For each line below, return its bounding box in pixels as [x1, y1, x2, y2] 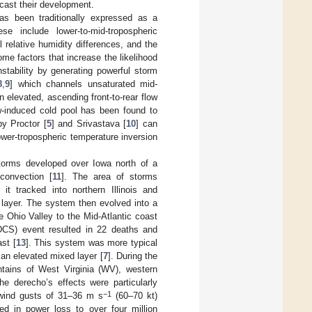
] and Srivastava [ [51, 118, 127, 130]
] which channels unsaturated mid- [10, 79, 158, 90]
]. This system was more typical [25, 237, 158, 249]
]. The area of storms [61, 171, 158, 182]
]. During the [107, 251, 158, 262]
